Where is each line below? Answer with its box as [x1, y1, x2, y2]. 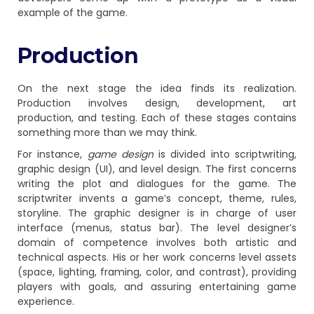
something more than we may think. [18, 125, 197, 139]
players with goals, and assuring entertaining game [18, 279, 296, 294]
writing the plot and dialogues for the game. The [18, 176, 296, 191]
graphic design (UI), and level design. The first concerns [18, 161, 296, 176]
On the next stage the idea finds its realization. [18, 81, 296, 95]
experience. [18, 294, 74, 308]
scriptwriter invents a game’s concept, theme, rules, [18, 191, 296, 205]
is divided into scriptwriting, [158, 146, 297, 161]
